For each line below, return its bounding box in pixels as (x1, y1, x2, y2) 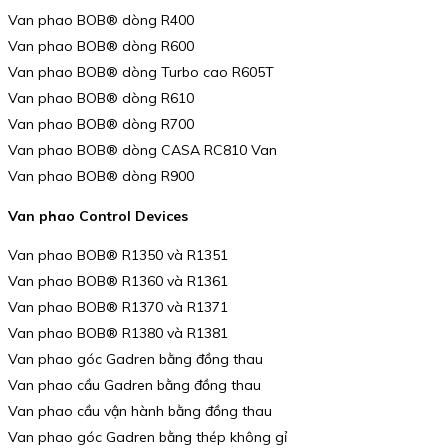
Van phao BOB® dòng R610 (8, 89, 194, 108)
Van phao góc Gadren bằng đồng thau (8, 350, 263, 369)
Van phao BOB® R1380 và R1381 (8, 324, 228, 343)
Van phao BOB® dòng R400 (8, 11, 194, 30)
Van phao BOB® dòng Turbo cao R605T (8, 63, 274, 82)
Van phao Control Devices (8, 206, 188, 225)
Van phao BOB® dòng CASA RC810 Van (8, 141, 277, 160)
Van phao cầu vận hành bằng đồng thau (8, 402, 272, 421)
